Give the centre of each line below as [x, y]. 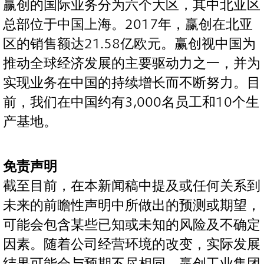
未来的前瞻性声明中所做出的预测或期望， [132, 205]
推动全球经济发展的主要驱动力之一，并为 [132, 64]
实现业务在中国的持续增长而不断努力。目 [132, 83]
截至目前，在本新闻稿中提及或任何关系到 [132, 186]
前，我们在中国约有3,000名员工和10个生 [131, 103]
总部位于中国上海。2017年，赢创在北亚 [128, 25]
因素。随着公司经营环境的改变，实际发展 [132, 244]
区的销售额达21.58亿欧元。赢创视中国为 [129, 44]
